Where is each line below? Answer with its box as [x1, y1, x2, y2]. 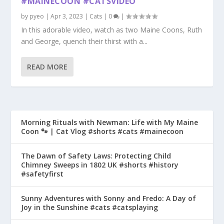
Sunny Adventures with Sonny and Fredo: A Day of [21, 193, 196, 203]
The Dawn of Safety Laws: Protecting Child [21, 150, 171, 160]
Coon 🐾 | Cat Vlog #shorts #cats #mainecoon [21, 126, 184, 136]
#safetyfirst [21, 168, 64, 178]
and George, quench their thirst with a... [21, 36, 148, 46]
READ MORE [27, 61, 68, 71]
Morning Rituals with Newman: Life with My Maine [21, 117, 198, 127]
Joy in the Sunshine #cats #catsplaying [21, 202, 158, 212]
